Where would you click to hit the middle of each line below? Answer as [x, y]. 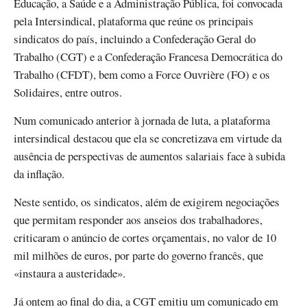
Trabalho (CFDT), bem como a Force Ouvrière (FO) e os [142, 74]
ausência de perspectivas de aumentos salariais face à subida [149, 156]
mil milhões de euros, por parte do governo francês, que [138, 256]
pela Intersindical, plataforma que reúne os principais [134, 21]
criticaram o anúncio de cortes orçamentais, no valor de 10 [145, 238]
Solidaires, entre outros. [68, 92]
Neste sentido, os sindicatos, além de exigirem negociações [147, 202]
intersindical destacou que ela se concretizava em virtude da [148, 138]
